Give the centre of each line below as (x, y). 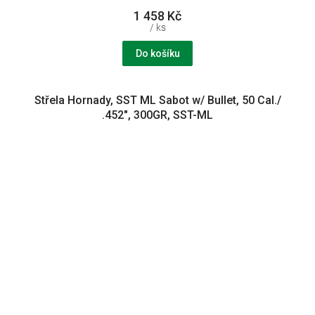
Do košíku (157, 54)
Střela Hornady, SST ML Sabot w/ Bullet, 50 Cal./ (157, 101)
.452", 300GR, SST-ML (157, 115)
